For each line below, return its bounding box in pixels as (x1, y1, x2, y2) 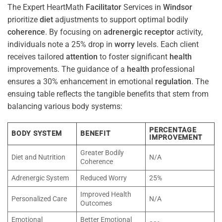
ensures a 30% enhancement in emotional (7, 76, 155, 86)
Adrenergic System (11, 174, 69, 183)
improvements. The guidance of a (7, 64, 127, 74)
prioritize (7, 14, 40, 24)
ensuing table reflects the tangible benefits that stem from (7, 89, 209, 99)
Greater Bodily (80, 149, 124, 158)
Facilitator (86, 2, 121, 12)
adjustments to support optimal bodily (53, 14, 188, 24)
